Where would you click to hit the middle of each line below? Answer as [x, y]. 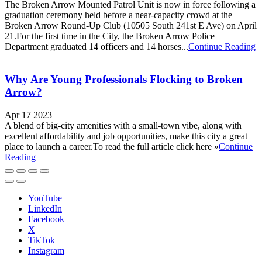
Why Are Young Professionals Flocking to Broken [124, 80]
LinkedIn [45, 208]
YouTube [45, 198]
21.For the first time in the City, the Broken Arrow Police [110, 36]
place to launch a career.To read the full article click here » [112, 146]
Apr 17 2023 [28, 115]
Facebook [46, 219]
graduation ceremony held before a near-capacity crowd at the [118, 15]
